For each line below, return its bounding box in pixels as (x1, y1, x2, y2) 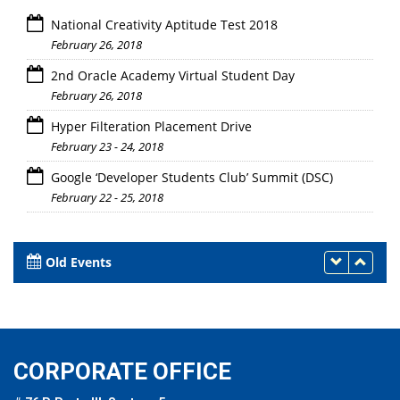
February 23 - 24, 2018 (51, 137, 163, 154)
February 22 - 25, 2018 (51, 188, 163, 205)
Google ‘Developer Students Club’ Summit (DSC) (47, 168, 333, 186)
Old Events (46, 253, 112, 271)
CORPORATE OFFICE (13, 357, 231, 385)
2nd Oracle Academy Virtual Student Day (47, 66, 295, 84)
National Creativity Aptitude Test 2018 (47, 15, 278, 33)
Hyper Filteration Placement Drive (47, 117, 252, 135)
